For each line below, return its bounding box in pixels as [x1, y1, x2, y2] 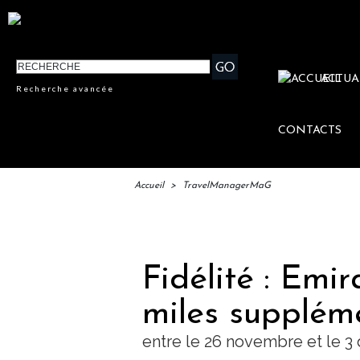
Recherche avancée [16, 84, 115, 94]
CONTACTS [278, 125, 342, 137]
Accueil [134, 181, 164, 191]
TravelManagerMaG [182, 181, 271, 191]
